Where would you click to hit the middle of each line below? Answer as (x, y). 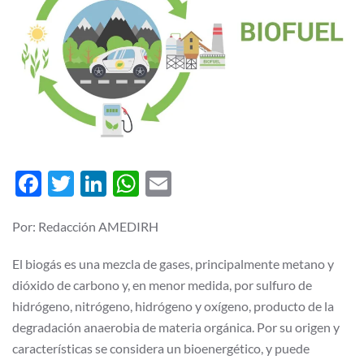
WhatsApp (200, 183)
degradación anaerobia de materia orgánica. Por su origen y (176, 327)
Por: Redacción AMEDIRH (85, 226)
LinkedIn (156, 183)
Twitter (116, 183)
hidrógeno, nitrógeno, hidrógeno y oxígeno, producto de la (173, 305)
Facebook (97, 183)
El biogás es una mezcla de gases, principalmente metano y (173, 263)
